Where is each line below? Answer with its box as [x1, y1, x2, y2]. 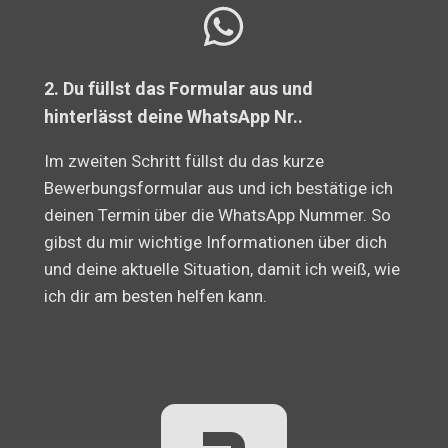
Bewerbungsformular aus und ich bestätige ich [44, 178, 394, 199]
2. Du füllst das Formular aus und [44, 78, 314, 100]
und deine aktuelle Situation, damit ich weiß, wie [44, 259, 401, 280]
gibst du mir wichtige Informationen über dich [44, 232, 388, 253]
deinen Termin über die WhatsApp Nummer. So [44, 205, 392, 226]
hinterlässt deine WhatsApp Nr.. [44, 106, 304, 128]
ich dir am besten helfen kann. [44, 286, 268, 307]
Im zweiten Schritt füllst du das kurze [44, 151, 325, 172]
